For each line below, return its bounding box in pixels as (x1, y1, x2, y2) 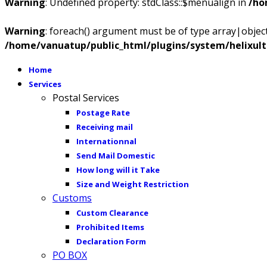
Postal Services (52, 91, 119, 104)
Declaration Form (76, 236, 146, 247)
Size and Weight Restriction (76, 179, 189, 190)
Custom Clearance (76, 207, 148, 218)
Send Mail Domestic (76, 150, 155, 161)
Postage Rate (76, 107, 130, 118)
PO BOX (52, 249, 87, 262)
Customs (52, 191, 92, 204)
